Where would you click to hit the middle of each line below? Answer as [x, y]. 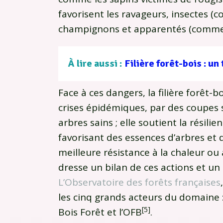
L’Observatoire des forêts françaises [139, 182]
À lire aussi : [95, 64]
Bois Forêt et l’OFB [100, 212]
